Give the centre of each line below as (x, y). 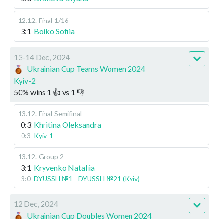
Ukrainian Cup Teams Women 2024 (86, 68)
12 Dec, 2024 (36, 203)
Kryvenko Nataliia (64, 167)
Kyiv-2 (25, 80)
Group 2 (51, 156)
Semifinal (68, 113)
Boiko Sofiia (54, 31)
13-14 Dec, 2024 (42, 57)
